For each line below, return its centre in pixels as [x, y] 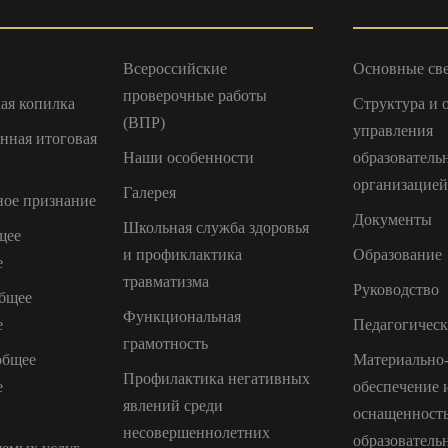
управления [392, 130]
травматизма [166, 281]
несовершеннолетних [197, 432]
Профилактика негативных [217, 378]
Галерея [150, 192]
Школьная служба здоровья [216, 227]
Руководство [395, 289]
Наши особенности [189, 157]
